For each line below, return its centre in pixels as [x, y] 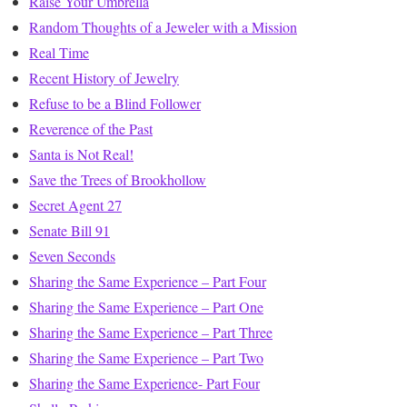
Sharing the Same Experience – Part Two [146, 358]
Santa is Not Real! [81, 154]
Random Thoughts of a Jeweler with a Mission [163, 27]
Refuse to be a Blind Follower [115, 104]
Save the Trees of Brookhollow [118, 180]
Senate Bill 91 [69, 231]
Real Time [59, 53]
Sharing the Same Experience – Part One [146, 307]
